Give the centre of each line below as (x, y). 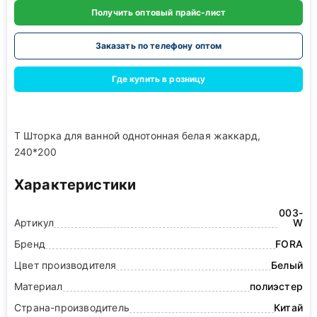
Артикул (34, 223)
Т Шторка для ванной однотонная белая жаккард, (138, 136)
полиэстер (276, 286)
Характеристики (75, 185)
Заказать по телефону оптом (158, 46)
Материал (39, 286)
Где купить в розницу (158, 79)
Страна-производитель (72, 307)
